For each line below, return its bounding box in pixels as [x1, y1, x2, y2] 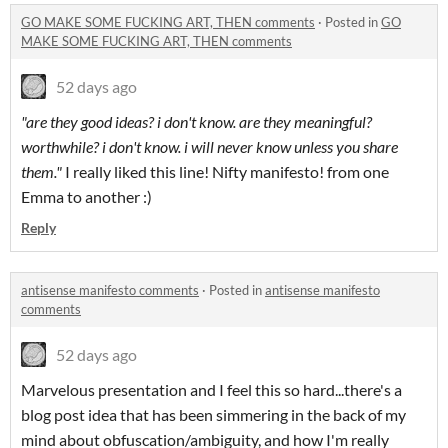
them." [21, 162, 62, 182]
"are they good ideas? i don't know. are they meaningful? [21, 112, 372, 132]
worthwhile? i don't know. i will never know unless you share [21, 137, 398, 157]
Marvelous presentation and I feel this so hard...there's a [21, 380, 402, 400]
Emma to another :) [21, 187, 152, 207]
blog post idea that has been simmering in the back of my [21, 405, 406, 425]
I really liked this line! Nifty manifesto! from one [62, 162, 389, 182]
